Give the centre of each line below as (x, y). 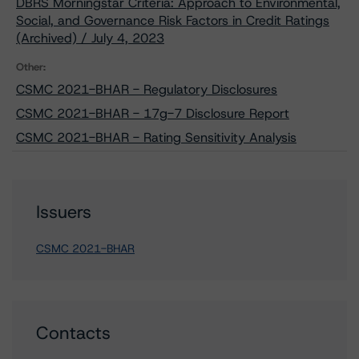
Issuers (64, 212)
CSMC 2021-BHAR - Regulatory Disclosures (147, 89)
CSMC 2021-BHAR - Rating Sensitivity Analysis (156, 137)
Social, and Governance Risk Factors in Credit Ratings (173, 20)
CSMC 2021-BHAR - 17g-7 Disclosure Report (153, 113)
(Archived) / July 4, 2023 (90, 38)
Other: (31, 67)
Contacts (73, 333)
